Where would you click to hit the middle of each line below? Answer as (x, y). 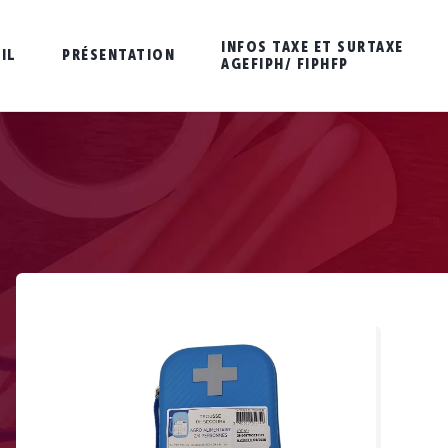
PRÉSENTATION (119, 55)
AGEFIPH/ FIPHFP (284, 63)
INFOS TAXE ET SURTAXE (312, 46)
